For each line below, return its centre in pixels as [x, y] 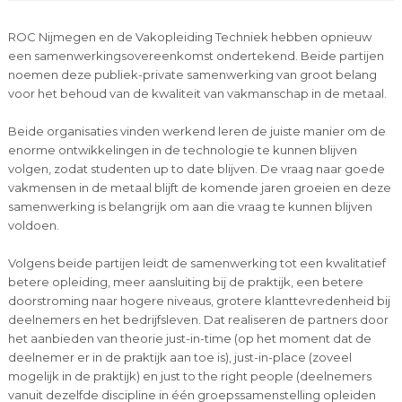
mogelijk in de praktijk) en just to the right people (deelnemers [189, 376]
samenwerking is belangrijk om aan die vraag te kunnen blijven [190, 206]
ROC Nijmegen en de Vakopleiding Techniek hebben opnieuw [189, 36]
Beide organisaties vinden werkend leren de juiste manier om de [197, 131]
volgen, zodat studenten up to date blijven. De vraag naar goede [196, 168]
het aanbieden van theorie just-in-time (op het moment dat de [189, 338]
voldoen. [33, 225]
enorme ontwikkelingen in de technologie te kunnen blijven [182, 149]
